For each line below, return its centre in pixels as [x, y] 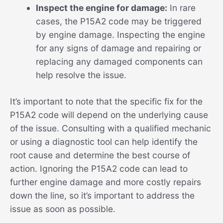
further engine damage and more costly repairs [106, 182]
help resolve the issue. [81, 75]
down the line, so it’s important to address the [102, 196]
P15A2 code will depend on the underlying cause [109, 115]
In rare [181, 8]
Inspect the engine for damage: [101, 8]
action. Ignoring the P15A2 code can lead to [99, 169]
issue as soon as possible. [63, 209]
